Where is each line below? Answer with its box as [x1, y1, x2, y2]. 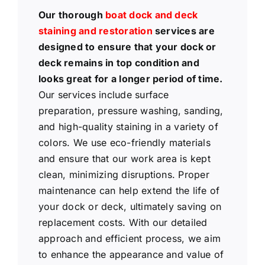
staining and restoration [38, 24, 153, 37]
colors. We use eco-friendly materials [38, 136, 211, 148]
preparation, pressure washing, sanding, [38, 104, 224, 117]
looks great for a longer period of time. [38, 72, 223, 85]
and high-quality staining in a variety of [38, 120, 218, 132]
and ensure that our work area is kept [38, 152, 211, 164]
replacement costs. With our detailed [38, 216, 208, 228]
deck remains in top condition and [38, 56, 199, 69]
